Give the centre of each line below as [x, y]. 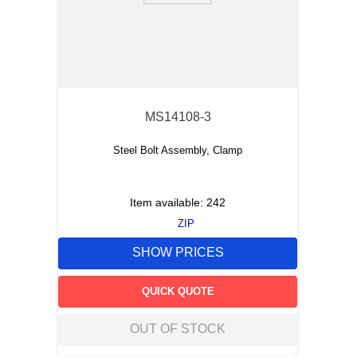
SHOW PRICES [178, 253]
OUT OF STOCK [178, 329]
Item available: [168, 202]
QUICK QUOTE [178, 291]
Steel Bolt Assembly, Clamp [178, 150]
